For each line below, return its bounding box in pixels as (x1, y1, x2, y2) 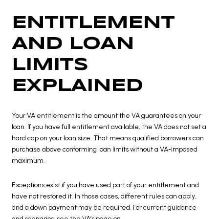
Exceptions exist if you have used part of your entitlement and (12, 180, 199, 189)
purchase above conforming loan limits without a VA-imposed (12, 145, 197, 154)
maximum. (12, 156, 45, 165)
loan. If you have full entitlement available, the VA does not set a (12, 123, 206, 131)
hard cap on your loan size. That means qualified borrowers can (12, 134, 204, 143)
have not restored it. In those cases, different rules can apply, (12, 192, 197, 200)
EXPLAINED (12, 78, 143, 95)
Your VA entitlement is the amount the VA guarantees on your (12, 111, 201, 120)
